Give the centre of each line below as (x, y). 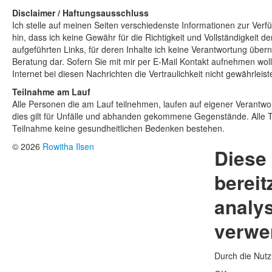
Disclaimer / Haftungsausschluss (80, 13)
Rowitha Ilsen (68, 147)
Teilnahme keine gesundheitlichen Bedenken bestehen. (118, 128)
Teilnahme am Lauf (51, 92)
